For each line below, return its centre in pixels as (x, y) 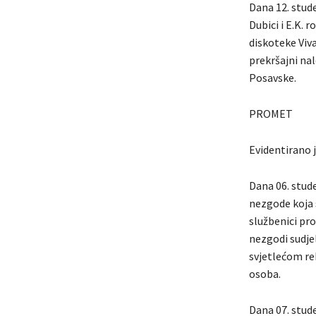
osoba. (265, 273)
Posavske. (272, 77)
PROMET (271, 113)
